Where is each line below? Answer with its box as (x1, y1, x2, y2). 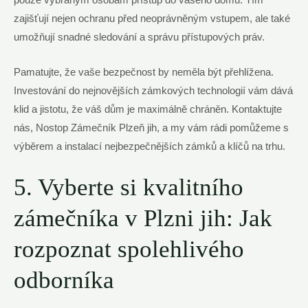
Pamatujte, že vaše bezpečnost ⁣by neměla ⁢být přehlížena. (14, 66, 274, 78)
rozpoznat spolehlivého (14, 236, 244, 263)
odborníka (14, 267, 114, 294)
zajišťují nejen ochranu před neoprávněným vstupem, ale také (14, 13, 290, 25)
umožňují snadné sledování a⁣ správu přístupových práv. (14, 32, 265, 43)
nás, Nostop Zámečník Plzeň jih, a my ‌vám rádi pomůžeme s (14, 122, 289, 133)
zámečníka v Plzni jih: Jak (14, 205, 272, 232)
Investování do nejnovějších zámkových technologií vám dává (14, 85, 293, 96)
